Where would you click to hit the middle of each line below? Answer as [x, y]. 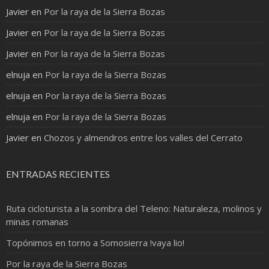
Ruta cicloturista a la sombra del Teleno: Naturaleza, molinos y [134, 209]
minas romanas [37, 222]
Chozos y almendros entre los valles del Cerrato [143, 138]
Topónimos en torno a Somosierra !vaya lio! [95, 243]
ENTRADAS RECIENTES [58, 174]
